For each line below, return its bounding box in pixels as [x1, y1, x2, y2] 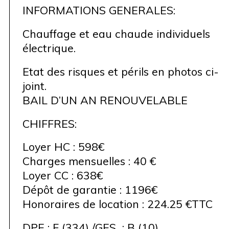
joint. [22, 78, 47, 93]
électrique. [22, 40, 76, 55]
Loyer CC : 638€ [22, 168, 103, 182]
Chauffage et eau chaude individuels [22, 26, 210, 40]
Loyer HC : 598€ [22, 140, 104, 154]
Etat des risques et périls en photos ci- [22, 64, 219, 78]
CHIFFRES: [22, 116, 77, 130]
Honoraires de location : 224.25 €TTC [22, 197, 213, 211]
